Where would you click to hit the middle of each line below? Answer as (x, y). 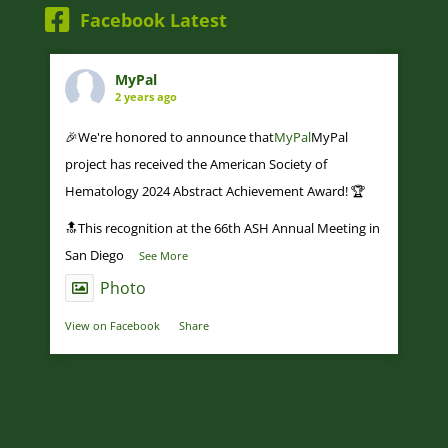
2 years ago (145, 97)
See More (163, 256)
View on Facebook (112, 326)
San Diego (94, 255)
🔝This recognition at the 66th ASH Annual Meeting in (222, 228)
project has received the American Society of (195, 164)
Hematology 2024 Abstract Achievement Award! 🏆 (214, 191)
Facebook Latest (153, 20)
